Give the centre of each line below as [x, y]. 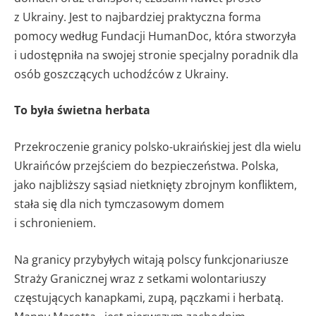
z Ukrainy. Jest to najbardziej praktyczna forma [138, 17]
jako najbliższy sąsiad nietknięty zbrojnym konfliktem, [156, 184]
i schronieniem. [55, 223]
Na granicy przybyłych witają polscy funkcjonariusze [151, 259]
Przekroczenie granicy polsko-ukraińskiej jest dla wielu [158, 146]
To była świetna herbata [82, 110]
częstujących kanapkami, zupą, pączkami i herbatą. [149, 297]
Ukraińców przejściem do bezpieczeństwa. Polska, [146, 165]
